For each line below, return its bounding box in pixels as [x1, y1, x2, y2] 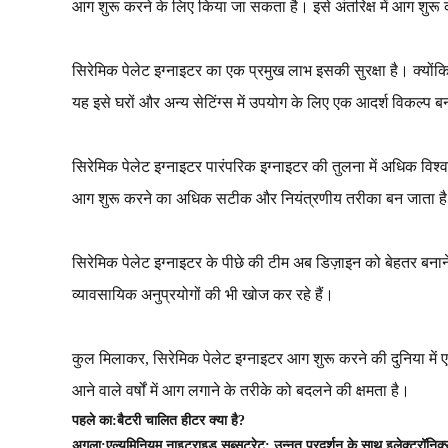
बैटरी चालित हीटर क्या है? [117, 413, 245, 428]
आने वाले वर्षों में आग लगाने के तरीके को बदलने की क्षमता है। [72, 382, 410, 399]
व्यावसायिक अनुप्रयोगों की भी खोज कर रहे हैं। [72, 286, 334, 303]
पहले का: [72, 413, 117, 428]
